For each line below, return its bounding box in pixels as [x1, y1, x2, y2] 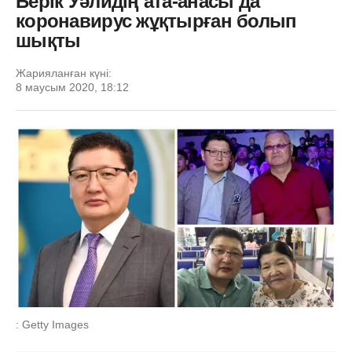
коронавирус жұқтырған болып [16, 10, 297, 31]
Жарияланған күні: [16, 67, 112, 79]
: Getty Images [16, 317, 89, 331]
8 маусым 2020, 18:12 [16, 81, 129, 93]
